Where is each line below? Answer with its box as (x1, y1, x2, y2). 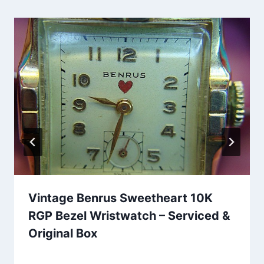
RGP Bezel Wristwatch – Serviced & (28, 208, 230, 223)
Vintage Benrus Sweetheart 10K (28, 190, 213, 205)
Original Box (28, 226, 97, 240)
